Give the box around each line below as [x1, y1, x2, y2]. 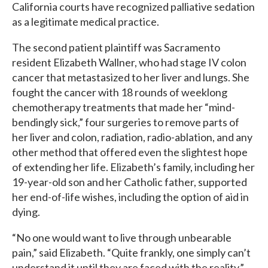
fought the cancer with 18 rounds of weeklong [12, 86, 227, 99]
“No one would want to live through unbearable [12, 231, 232, 244]
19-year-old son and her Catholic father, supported [12, 175, 247, 188]
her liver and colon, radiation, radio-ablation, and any [12, 130, 252, 144]
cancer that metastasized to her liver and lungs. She [12, 71, 249, 84]
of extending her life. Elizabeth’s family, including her [12, 160, 255, 173]
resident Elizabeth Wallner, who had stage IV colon [12, 56, 246, 69]
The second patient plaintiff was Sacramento [12, 41, 220, 54]
